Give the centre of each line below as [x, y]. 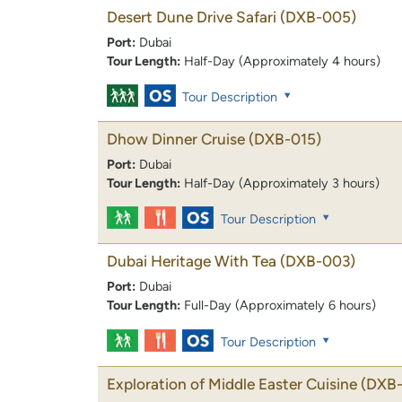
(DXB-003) [318, 262]
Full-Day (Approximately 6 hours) [280, 306]
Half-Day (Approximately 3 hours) [282, 184]
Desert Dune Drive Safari [192, 17]
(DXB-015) [285, 140]
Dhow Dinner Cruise [176, 140]
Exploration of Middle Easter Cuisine [232, 384]
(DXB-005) [318, 17]
